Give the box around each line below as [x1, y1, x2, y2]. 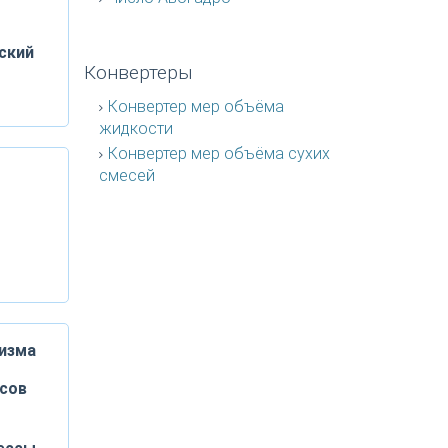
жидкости [98, 119, 173, 138]
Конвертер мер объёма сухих [107, 144, 330, 163]
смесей [98, 166, 155, 185]
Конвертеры [83, 61, 193, 84]
